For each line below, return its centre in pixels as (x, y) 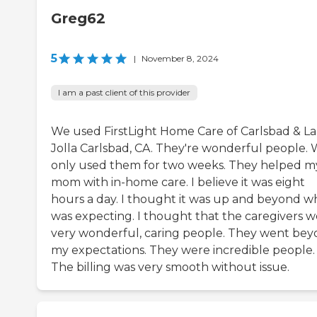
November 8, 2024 (180, 59)
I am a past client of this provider (124, 93)
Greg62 (78, 19)
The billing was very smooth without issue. (170, 267)
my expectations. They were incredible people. (183, 250)
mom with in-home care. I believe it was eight (178, 183)
